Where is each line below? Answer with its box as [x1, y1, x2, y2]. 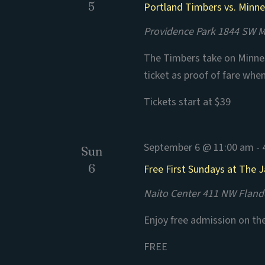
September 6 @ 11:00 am [144, 140, 254, 155]
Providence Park [144, 24, 218, 39]
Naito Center [144, 186, 203, 201]
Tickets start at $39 [144, 95, 231, 109]
